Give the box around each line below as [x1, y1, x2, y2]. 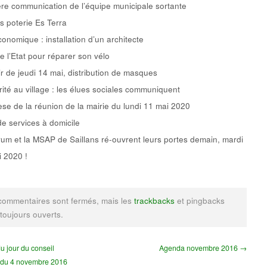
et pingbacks [175, 195, 225, 207]
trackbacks [134, 195, 175, 207]
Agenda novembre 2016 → [159, 242, 247, 253]
